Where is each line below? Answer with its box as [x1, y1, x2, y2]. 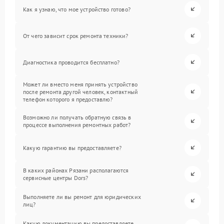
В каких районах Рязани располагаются [23, 166, 129, 174]
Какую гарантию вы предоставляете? [23, 143, 121, 151]
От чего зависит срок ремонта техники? [23, 31, 128, 39]
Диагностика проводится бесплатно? [23, 58, 119, 66]
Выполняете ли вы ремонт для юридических [23, 193, 141, 201]
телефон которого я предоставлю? [23, 95, 113, 103]
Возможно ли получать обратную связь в [23, 113, 131, 121]
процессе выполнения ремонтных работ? [23, 121, 131, 129]
